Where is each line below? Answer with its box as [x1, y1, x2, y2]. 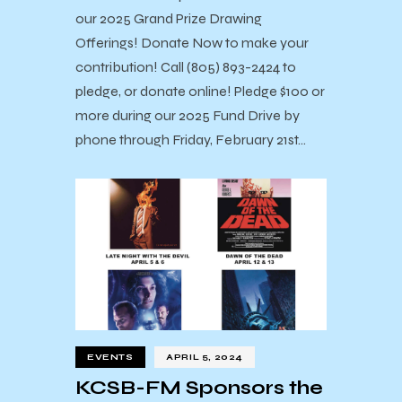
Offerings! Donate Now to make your [75, 33, 309, 51]
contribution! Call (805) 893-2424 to [75, 57, 296, 75]
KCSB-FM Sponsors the [75, 375, 323, 399]
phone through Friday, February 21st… [75, 130, 306, 148]
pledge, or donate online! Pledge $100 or [75, 82, 325, 100]
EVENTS [87, 351, 134, 363]
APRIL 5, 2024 [166, 351, 244, 363]
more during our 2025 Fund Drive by [75, 106, 300, 124]
